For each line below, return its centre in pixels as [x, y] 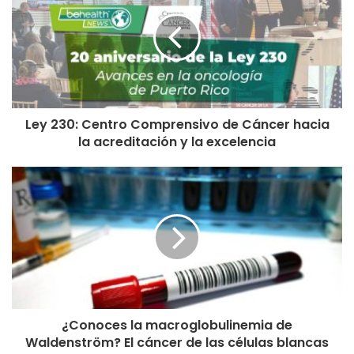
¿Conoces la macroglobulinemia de [177, 325]
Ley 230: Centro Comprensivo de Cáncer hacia [177, 124]
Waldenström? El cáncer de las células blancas [177, 342]
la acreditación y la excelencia [177, 141]
